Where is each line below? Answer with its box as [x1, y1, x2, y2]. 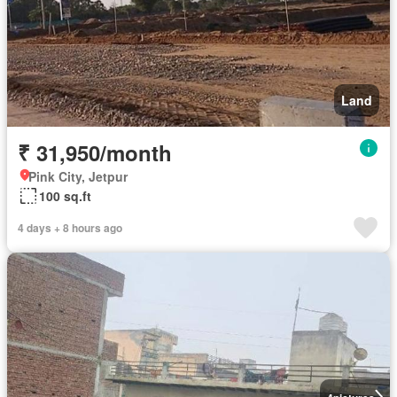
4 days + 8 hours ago [18, 219, 122, 236]
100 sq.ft [39, 186, 91, 205]
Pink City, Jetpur [28, 167, 128, 185]
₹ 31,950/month [18, 136, 172, 167]
